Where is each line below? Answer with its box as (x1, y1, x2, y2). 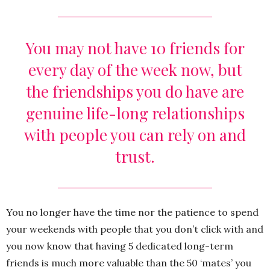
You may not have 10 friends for (25, 37, 245, 59)
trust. (115, 146, 155, 168)
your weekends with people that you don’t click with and (6, 223, 263, 236)
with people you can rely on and (24, 124, 246, 146)
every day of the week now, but (28, 59, 242, 81)
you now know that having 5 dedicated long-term (6, 240, 233, 253)
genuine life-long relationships (25, 102, 245, 124)
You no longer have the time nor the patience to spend (6, 206, 259, 219)
